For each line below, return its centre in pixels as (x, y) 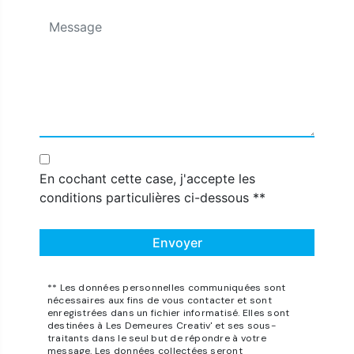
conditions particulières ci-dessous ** (152, 198)
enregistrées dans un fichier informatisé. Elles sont (168, 313)
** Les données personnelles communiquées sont (166, 288)
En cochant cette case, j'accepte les (147, 179)
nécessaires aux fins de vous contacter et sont (159, 301)
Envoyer (177, 243)
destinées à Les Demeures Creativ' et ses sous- (161, 326)
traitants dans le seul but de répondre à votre (156, 339)
